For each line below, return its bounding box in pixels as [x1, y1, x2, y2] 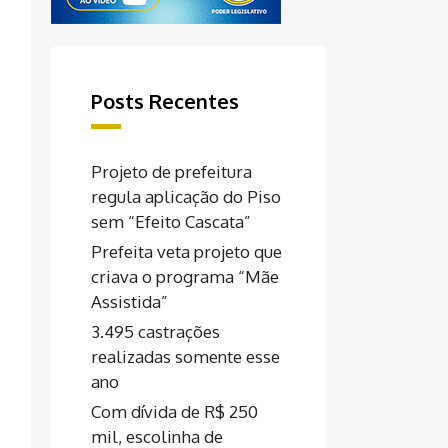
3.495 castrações [91, 321, 220, 342]
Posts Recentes [91, 88, 239, 114]
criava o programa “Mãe [91, 266, 279, 287]
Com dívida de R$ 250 [91, 401, 258, 422]
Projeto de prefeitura [91, 161, 252, 182]
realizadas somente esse [91, 346, 280, 367]
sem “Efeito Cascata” [91, 211, 251, 232]
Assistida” [91, 291, 168, 312]
